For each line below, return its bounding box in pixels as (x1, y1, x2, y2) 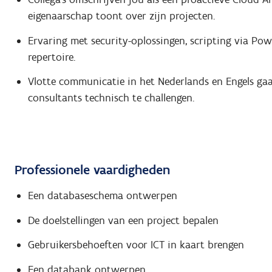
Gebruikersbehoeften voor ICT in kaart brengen (27, 238, 244, 252)
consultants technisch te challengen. (27, 91, 194, 105)
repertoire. (27, 50, 75, 64)
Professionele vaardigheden (15, 161, 170, 178)
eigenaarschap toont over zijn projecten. (27, 9, 215, 23)
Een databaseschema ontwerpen (27, 189, 177, 203)
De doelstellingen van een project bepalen (27, 213, 219, 227)
